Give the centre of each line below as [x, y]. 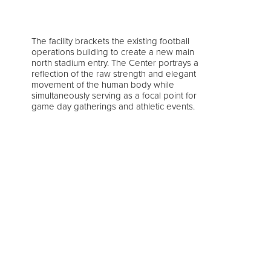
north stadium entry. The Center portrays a [115, 63]
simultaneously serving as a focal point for [114, 95]
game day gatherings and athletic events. [113, 106]
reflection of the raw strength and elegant [114, 73]
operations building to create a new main [113, 52]
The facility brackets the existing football [110, 41]
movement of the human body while [103, 84]
